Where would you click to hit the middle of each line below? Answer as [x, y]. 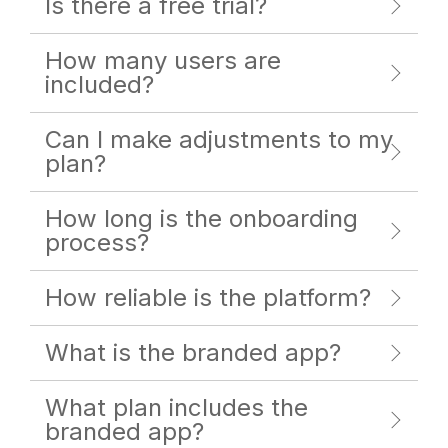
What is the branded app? [193, 353]
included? [99, 85]
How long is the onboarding [201, 219]
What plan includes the [176, 408]
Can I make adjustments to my [219, 140]
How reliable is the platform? [208, 298]
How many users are [163, 61]
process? [97, 243]
